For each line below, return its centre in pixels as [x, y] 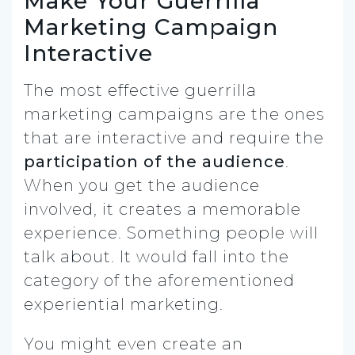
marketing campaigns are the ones [174, 114]
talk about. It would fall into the [157, 256]
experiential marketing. [124, 304]
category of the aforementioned [159, 280]
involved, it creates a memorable [162, 209]
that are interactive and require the [174, 137]
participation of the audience [155, 161]
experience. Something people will [171, 233]
